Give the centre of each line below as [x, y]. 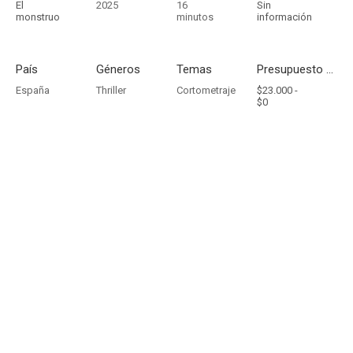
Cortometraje [206, 90]
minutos [195, 17]
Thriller [111, 90]
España [33, 90]
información [284, 17]
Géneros [118, 69]
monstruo [38, 17]
